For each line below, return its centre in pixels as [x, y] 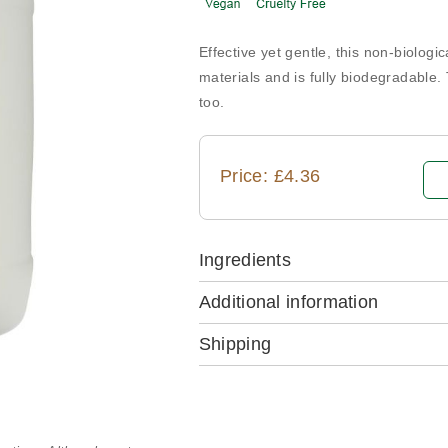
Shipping [235, 344]
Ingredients [245, 260]
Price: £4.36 [270, 176]
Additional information [288, 302]
